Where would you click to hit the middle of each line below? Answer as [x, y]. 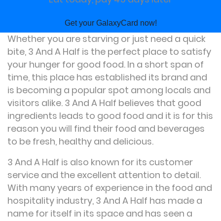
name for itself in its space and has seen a [100, 213]
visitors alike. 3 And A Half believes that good [104, 103]
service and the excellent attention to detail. [104, 175]
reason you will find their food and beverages [106, 129]
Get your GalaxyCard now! [110, 23]
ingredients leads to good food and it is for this [110, 116]
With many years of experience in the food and [110, 188]
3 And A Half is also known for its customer [100, 162]
